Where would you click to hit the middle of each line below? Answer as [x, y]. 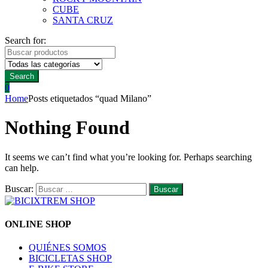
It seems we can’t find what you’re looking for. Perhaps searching [128, 157]
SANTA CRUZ [83, 20]
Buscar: [19, 188]
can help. [22, 167]
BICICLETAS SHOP [70, 258]
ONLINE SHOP [38, 224]
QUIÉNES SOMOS [68, 248]
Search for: [25, 40]
